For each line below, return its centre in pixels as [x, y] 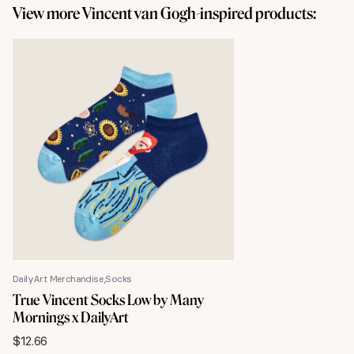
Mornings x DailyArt [71, 318]
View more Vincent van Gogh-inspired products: [164, 13]
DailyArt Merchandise [58, 279]
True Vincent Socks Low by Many [108, 300]
